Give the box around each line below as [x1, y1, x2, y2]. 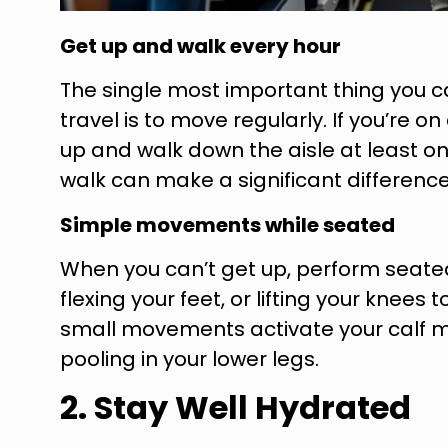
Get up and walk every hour [60, 32, 341, 61]
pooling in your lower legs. [60, 345, 319, 374]
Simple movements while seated [60, 210, 395, 239]
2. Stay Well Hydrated [60, 384, 411, 430]
